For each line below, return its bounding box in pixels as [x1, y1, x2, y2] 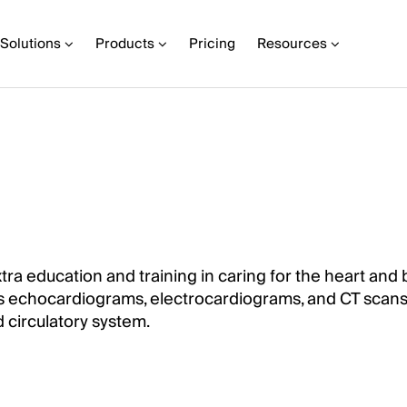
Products [95, 32, 154, 55]
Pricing [189, 32, 235, 55]
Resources [257, 32, 327, 55]
